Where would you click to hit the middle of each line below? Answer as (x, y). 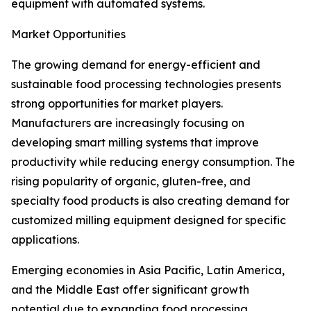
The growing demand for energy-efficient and (136, 65)
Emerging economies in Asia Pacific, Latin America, (148, 270)
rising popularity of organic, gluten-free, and (131, 182)
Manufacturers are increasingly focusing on (128, 123)
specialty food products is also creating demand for (150, 201)
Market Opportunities (68, 34)
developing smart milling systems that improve (135, 143)
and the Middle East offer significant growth (130, 290)
